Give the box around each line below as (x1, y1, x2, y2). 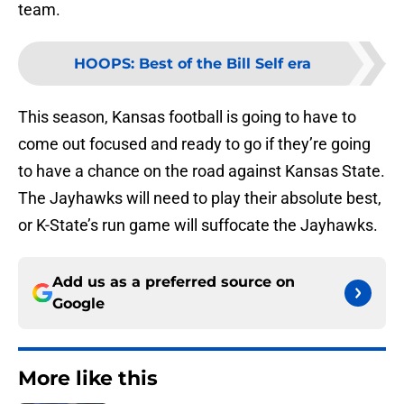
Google (52, 295, 105, 313)
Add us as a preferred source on (52, 273, 295, 291)
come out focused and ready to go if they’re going (18, 134, 371, 154)
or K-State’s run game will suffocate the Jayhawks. (18, 216, 378, 235)
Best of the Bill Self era (138, 55, 311, 73)
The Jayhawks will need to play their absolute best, (18, 188, 381, 208)
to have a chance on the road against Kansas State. (18, 161, 385, 181)
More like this (18, 366, 158, 391)
